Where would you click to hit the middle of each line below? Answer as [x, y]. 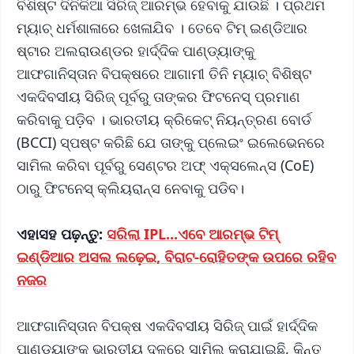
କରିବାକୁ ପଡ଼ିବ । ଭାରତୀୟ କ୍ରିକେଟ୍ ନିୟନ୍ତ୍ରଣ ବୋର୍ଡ [164, 120]
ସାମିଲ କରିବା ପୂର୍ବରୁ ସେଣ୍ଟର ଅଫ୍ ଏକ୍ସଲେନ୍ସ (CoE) [165, 166]
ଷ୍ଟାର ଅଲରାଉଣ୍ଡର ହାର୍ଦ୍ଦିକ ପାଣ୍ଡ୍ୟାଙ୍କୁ [136, 51]
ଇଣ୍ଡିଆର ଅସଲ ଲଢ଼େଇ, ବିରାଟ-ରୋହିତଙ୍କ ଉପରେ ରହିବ [176, 257]
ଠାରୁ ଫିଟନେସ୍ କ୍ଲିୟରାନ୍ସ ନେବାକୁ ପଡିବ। [132, 188]
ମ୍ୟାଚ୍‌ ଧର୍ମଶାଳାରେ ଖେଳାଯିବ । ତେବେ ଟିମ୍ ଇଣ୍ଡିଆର [162, 28]
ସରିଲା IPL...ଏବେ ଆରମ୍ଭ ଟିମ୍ [192, 234]
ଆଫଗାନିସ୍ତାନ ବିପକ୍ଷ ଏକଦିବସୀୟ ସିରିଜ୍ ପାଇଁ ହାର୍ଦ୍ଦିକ [167, 326]
